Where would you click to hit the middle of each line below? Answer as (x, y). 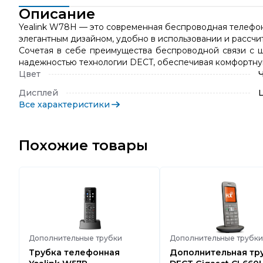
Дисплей (38, 93)
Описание (57, 14)
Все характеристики (64, 104)
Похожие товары (83, 145)
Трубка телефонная (74, 252)
